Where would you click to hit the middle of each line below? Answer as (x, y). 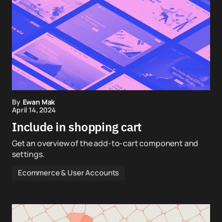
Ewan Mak (39, 102)
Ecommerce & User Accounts (69, 173)
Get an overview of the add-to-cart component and (105, 143)
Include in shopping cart (77, 127)
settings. (28, 154)
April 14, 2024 (34, 110)
